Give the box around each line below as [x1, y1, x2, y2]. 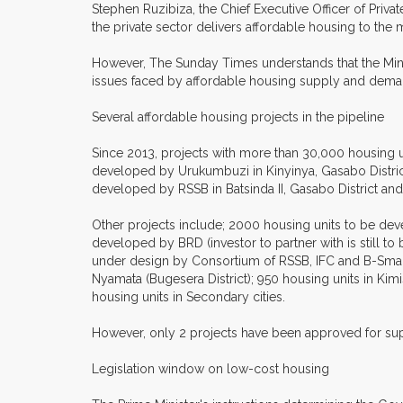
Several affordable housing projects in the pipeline [92, 110, 384, 125]
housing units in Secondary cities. [92, 290, 285, 305]
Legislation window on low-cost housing [92, 362, 329, 377]
